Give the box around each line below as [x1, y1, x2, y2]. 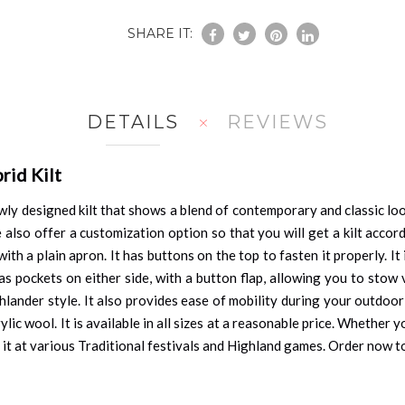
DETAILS [86, 110, 179, 133]
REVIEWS [226, 110, 328, 133]
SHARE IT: [127, 24, 193, 42]
